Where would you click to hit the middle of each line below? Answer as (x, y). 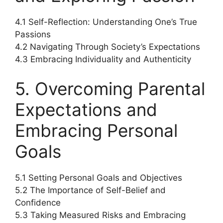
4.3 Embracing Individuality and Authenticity (103, 59)
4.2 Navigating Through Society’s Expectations (108, 47)
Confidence (38, 203)
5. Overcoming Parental (110, 89)
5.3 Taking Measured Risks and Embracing (100, 215)
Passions (33, 34)
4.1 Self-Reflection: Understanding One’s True (106, 22)
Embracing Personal (96, 130)
